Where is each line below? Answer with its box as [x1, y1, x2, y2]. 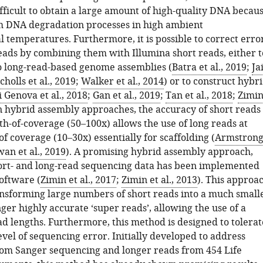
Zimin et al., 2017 [40, 173, 116, 187]
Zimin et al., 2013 [121, 173, 197, 187]
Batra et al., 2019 [171, 60, 247, 75]
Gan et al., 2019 [92, 89, 160, 103]
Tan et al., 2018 [165, 89, 232, 103]
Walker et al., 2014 [80, 75, 164, 89]
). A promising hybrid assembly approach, [65, 145, 253, 159]
